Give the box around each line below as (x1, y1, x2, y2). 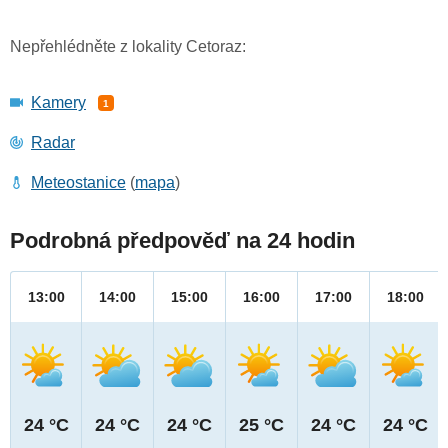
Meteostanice (31, 174, 126, 192)
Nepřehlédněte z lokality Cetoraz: (10, 38, 246, 56)
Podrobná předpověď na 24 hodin (10, 228, 355, 254)
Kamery (31, 94, 86, 112)
